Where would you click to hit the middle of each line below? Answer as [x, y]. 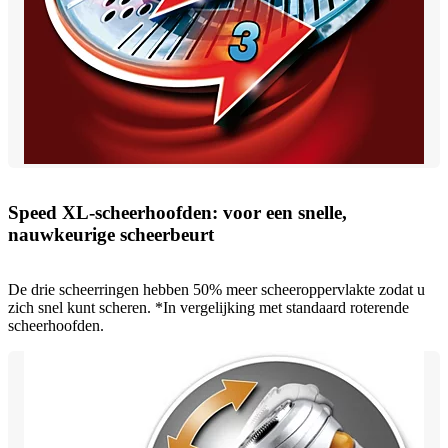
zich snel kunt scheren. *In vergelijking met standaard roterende [208, 308]
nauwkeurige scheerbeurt [111, 235]
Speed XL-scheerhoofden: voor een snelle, [177, 213]
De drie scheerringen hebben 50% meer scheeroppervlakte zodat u [216, 290]
